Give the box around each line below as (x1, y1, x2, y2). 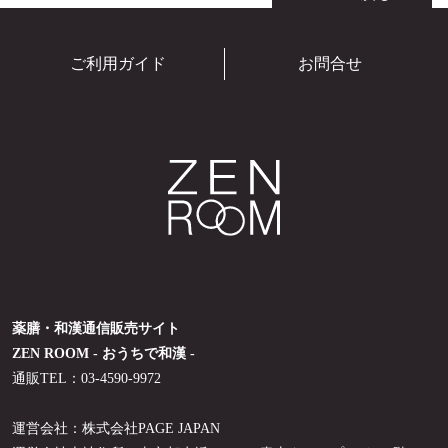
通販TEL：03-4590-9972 (12, 370, 161, 386)
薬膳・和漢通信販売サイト (12, 320, 180, 336)
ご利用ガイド (69, 55, 166, 73)
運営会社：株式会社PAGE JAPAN (12, 420, 220, 436)
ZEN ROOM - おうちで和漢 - (12, 345, 195, 361)
